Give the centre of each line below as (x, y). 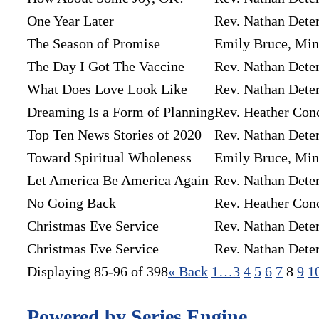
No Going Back (72, 203)
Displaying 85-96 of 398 (98, 272)
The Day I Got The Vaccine (106, 67)
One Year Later (70, 21)
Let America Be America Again (118, 181)
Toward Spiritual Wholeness (109, 158)
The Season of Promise (94, 44)
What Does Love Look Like (107, 89)
